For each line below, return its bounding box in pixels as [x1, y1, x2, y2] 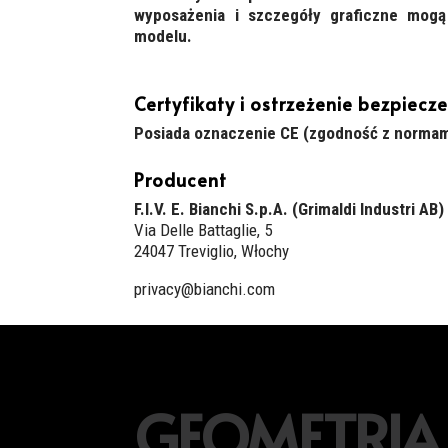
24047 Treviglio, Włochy [134, 241, 290, 262]
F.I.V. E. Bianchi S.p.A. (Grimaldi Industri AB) [134, 199, 445, 220]
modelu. [134, 26, 193, 47]
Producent [134, 167, 228, 193]
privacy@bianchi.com [134, 279, 276, 300]
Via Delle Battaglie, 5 [134, 220, 273, 241]
